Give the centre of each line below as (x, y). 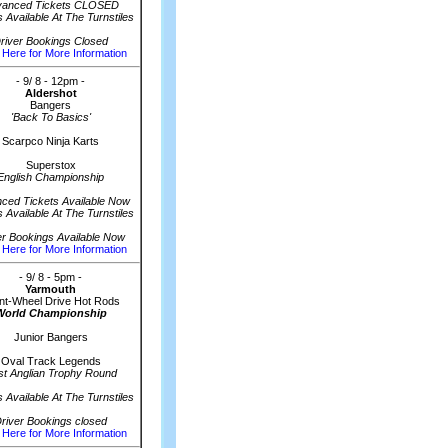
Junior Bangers (50, 337)
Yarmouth (50, 289)
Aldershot (50, 93)
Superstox (50, 165)
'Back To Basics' (50, 117)
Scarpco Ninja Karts (50, 141)
